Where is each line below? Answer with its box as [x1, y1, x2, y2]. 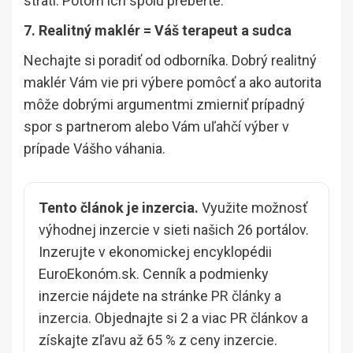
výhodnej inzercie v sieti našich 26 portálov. [39, 221, 309, 238]
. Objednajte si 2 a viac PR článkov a [88, 310, 308, 326]
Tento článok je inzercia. [39, 199, 199, 216]
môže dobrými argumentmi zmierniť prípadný [24, 96, 305, 113]
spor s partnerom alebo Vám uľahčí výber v [24, 118, 289, 135]
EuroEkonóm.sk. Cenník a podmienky [39, 266, 269, 282]
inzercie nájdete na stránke [39, 288, 211, 304]
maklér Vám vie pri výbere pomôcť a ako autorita [24, 74, 321, 91]
